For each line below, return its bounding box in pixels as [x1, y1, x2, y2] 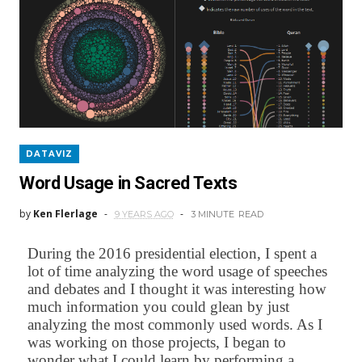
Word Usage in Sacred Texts [19, 173, 238, 194]
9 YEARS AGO [114, 208, 174, 221]
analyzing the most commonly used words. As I [27, 316, 322, 334]
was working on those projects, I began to [27, 334, 286, 351]
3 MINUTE [190, 208, 234, 221]
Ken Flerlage [32, 207, 98, 221]
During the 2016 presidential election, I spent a [27, 245, 317, 263]
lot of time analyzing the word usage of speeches [27, 263, 327, 280]
